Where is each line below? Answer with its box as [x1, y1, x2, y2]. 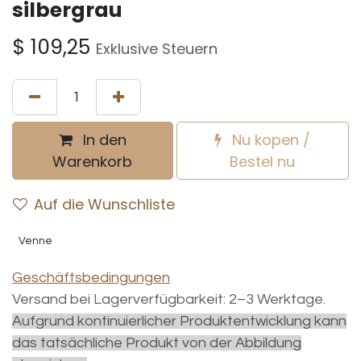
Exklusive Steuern [96, 39, 218, 59]
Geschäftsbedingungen [12, 270, 170, 285]
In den [78, 130, 127, 150]
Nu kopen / [228, 130, 311, 150]
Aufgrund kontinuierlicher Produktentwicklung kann [12, 313, 346, 329]
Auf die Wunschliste [34, 194, 175, 214]
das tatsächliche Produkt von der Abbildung [12, 335, 301, 351]
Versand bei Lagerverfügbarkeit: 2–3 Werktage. [12, 292, 326, 307]
